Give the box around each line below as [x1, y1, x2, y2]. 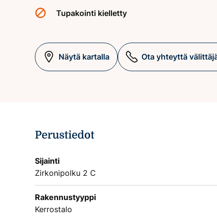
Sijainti [35, 155, 60, 166]
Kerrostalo [35, 204, 72, 214]
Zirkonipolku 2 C [35, 168, 96, 178]
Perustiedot [35, 128, 94, 141]
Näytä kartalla [59, 51, 109, 62]
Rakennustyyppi [35, 192, 96, 202]
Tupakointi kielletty [56, 8, 127, 18]
